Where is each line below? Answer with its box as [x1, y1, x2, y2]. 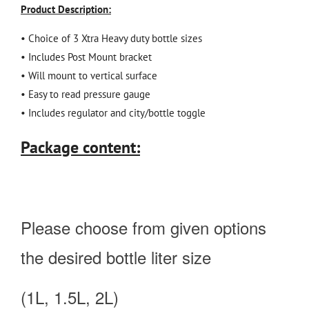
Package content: [21, 136, 140, 158]
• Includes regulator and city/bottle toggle [21, 106, 206, 119]
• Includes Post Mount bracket [21, 50, 152, 63]
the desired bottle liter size [21, 244, 216, 269]
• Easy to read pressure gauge [21, 87, 150, 101]
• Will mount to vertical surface [21, 68, 157, 82]
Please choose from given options [21, 215, 266, 239]
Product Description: [21, 2, 111, 16]
